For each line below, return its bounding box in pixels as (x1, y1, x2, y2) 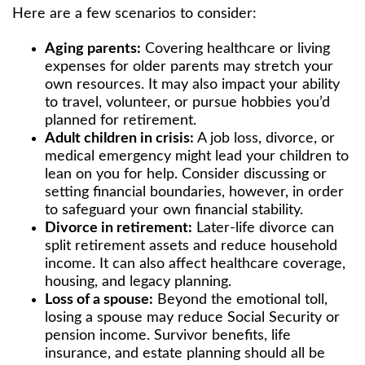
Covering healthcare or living (141, 41, 330, 56)
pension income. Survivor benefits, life (45, 328, 291, 343)
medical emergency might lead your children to (45, 148, 349, 164)
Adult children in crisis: (45, 130, 194, 146)
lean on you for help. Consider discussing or (45, 166, 327, 182)
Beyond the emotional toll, (153, 292, 328, 307)
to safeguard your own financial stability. (45, 202, 303, 218)
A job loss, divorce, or (194, 130, 335, 146)
